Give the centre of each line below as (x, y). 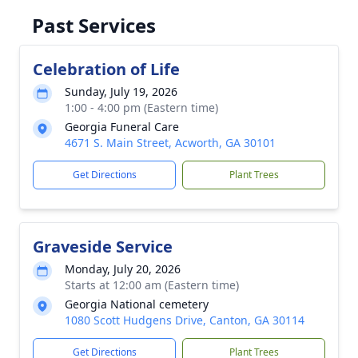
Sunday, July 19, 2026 (121, 91)
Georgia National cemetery (137, 304)
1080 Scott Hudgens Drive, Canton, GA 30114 (185, 320)
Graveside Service (103, 247)
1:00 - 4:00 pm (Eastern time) (141, 107)
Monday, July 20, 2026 (123, 269)
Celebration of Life (106, 69)
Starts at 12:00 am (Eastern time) (152, 285)
